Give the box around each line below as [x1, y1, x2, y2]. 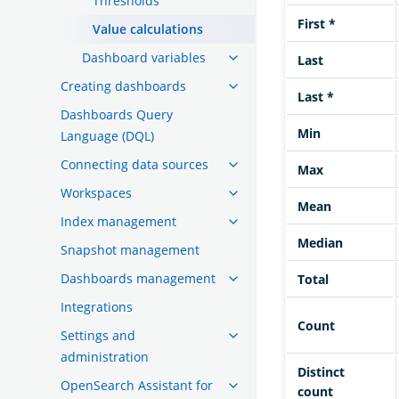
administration [61, 347, 149, 365]
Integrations [61, 297, 133, 315]
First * [297, 15, 336, 33]
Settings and [61, 326, 135, 344]
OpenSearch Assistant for [61, 376, 213, 394]
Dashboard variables [82, 48, 206, 66]
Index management [61, 212, 176, 230]
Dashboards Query [61, 105, 173, 123]
